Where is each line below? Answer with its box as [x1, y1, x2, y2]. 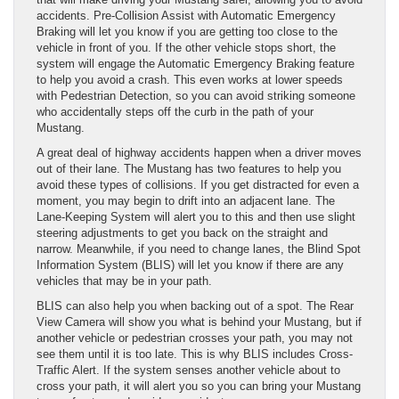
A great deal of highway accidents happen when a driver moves [37, 146, 362, 160]
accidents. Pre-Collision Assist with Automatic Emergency [37, 9, 336, 23]
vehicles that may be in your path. [37, 274, 212, 289]
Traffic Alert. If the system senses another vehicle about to [37, 363, 340, 378]
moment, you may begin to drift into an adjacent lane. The [37, 194, 335, 208]
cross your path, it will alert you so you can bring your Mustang [37, 379, 361, 394]
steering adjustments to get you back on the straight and [37, 226, 328, 240]
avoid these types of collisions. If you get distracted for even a [37, 178, 359, 192]
